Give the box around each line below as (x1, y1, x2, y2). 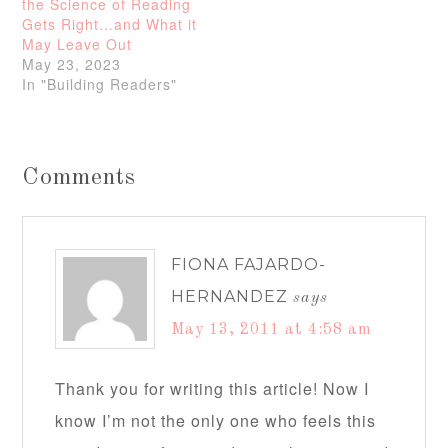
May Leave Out (22, 34, 133, 55)
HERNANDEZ (171, 287, 289, 307)
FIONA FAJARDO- (171, 255, 327, 275)
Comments (22, 166, 137, 191)
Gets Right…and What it (22, 14, 198, 35)
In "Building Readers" (22, 74, 178, 95)
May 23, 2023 (22, 54, 122, 75)
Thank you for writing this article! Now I (55, 377, 370, 401)
